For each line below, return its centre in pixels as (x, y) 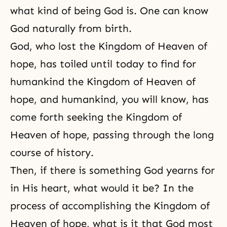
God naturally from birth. (71, 28)
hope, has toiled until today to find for (103, 64)
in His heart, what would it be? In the (102, 188)
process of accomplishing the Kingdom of (110, 205)
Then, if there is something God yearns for (112, 170)
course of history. (52, 152)
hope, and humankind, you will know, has (109, 99)
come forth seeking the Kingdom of (96, 117)
